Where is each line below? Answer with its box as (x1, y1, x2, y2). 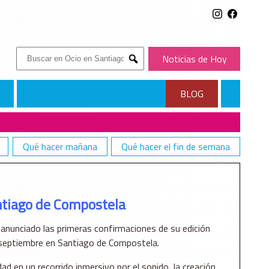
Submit (133, 64, 158, 73)
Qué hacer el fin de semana (121, 139, 230, 154)
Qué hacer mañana (22, 139, 97, 154)
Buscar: (16, 46, 45, 61)
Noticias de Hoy (162, 52, 227, 66)
